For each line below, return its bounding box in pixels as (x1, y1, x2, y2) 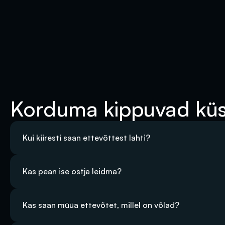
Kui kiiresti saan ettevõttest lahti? (23, 133, 150, 143)
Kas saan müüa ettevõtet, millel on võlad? (23, 200, 179, 210)
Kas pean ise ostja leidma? (23, 166, 122, 176)
